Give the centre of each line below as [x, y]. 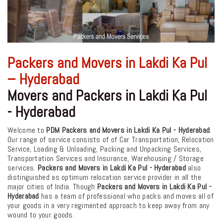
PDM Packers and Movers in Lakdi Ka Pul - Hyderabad [128, 130]
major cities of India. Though [53, 186]
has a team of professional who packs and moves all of [126, 196]
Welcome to [27, 130]
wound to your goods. [41, 215]
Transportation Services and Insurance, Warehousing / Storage [106, 158]
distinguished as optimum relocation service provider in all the [104, 177]
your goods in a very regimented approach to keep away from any [109, 205]
